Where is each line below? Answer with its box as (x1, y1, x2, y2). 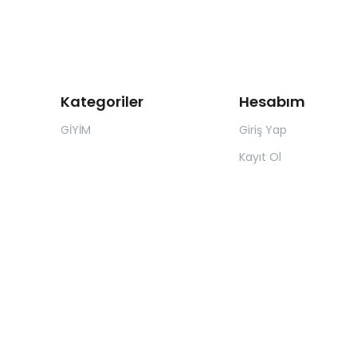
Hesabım (238, 92, 305, 112)
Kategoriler (61, 92, 143, 112)
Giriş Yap (238, 122, 287, 139)
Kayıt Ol (238, 149, 281, 166)
